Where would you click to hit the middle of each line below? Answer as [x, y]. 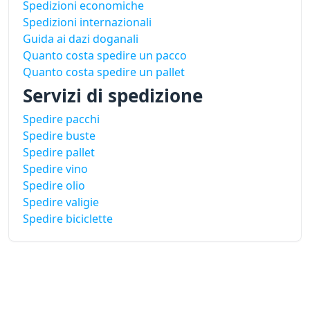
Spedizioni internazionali [87, 22]
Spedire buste [59, 136]
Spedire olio [54, 186]
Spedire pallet [59, 153]
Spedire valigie [61, 202]
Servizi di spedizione [113, 96]
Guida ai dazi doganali [81, 39]
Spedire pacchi [61, 119]
